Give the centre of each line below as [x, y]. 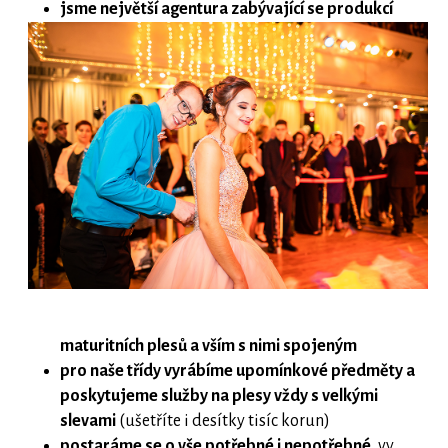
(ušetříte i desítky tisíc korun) [223, 421]
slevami [88, 421]
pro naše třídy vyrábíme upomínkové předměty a [237, 371]
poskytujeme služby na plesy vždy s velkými [219, 396]
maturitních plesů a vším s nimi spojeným [208, 346]
